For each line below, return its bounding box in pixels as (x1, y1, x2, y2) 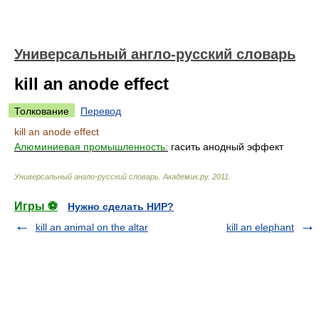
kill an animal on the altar (36, 221, 148, 233)
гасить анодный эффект (168, 141, 283, 152)
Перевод (80, 105, 121, 117)
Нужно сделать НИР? (68, 201, 174, 212)
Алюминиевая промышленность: (14, 141, 168, 152)
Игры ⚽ (14, 200, 58, 212)
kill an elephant (226, 221, 294, 233)
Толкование (14, 105, 69, 117)
